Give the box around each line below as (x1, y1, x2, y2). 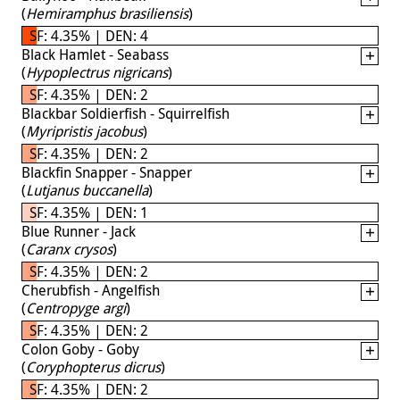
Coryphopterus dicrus (26, 356, 161, 377)
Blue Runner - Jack (21, 221, 136, 241)
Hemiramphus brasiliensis (26, 3, 188, 23)
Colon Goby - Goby (21, 338, 139, 359)
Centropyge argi (26, 297, 126, 318)
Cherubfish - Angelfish (21, 279, 160, 300)
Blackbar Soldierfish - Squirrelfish (21, 103, 229, 123)
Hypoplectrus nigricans (26, 62, 168, 82)
